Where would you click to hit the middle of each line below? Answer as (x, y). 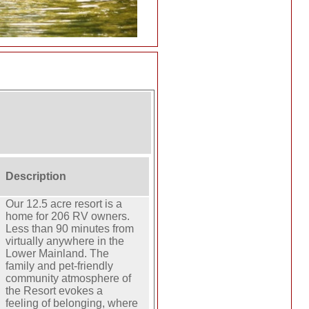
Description (36, 177)
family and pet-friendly (60, 266)
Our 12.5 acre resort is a (64, 204)
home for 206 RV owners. (68, 217)
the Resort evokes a (54, 291)
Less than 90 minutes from (70, 229)
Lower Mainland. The (58, 254)
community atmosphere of (69, 279)
